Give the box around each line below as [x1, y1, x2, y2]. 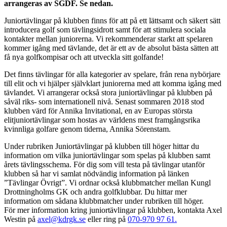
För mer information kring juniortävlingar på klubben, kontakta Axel [4, 205, 222, 214]
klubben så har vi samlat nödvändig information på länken [4, 169, 189, 178]
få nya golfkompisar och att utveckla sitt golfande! [4, 52, 164, 61]
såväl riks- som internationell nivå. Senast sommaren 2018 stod [4, 97, 204, 106]
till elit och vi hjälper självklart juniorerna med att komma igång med [4, 79, 221, 88]
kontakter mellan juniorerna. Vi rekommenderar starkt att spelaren [4, 34, 213, 43]
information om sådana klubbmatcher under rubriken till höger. [4, 196, 204, 205]
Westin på [4, 214, 37, 223]
